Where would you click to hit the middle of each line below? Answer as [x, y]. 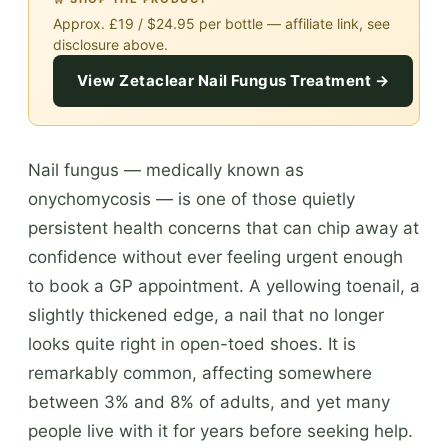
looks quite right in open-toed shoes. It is [192, 343]
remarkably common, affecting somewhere [200, 372]
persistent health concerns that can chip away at [223, 227]
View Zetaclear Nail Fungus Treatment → [233, 80]
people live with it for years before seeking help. [220, 430]
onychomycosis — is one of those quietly [191, 198]
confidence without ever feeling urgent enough [215, 256]
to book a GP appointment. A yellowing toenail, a [224, 285]
